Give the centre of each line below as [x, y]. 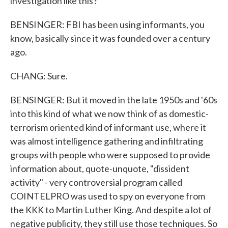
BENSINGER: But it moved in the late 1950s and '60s [114, 100]
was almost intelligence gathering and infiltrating [107, 141]
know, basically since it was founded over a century [110, 38]
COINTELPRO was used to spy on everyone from [108, 196]
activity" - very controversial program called [96, 182]
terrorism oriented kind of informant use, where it [108, 127]
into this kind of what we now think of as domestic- [109, 113]
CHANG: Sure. [39, 76]
